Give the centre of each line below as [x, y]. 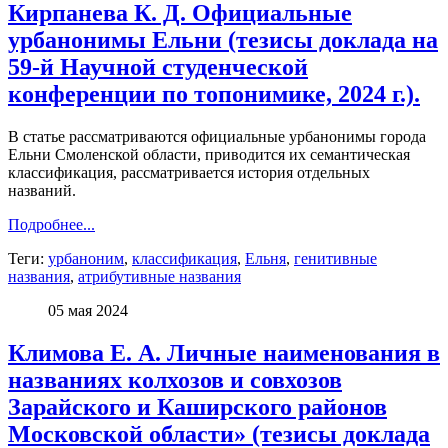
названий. [44, 190]
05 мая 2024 [88, 310]
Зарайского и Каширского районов [197, 406]
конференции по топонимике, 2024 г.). [214, 93]
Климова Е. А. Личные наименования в [224, 352]
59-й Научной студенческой [158, 66]
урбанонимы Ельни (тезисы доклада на [223, 39]
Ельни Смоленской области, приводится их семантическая [209, 154]
